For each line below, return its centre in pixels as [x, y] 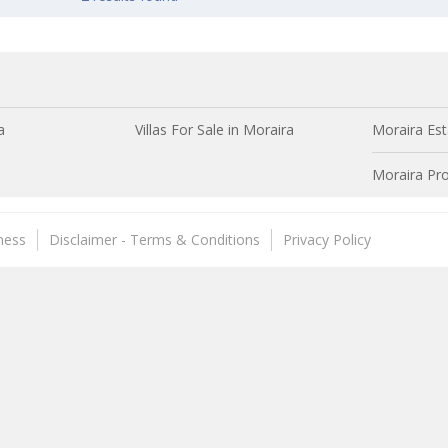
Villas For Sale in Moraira [214, 130]
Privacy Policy [327, 240]
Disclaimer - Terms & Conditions [154, 240]
